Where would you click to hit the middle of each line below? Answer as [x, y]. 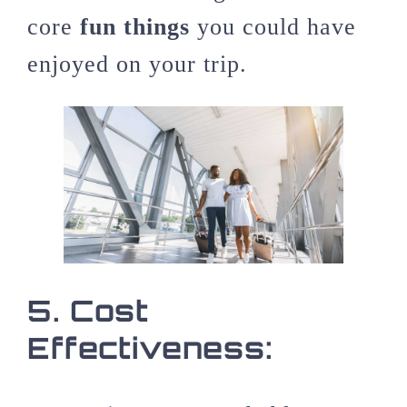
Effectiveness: [150, 347]
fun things [135, 26]
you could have [273, 26]
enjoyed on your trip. [137, 64]
